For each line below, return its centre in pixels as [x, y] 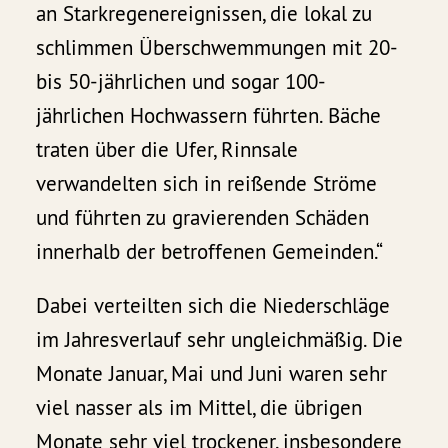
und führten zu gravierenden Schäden [203, 218]
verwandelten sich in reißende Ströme [207, 184]
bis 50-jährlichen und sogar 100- [181, 82]
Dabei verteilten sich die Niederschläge [213, 306]
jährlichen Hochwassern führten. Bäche [209, 116]
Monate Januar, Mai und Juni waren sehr [212, 374]
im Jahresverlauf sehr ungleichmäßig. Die [220, 340]
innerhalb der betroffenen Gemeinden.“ [210, 252]
